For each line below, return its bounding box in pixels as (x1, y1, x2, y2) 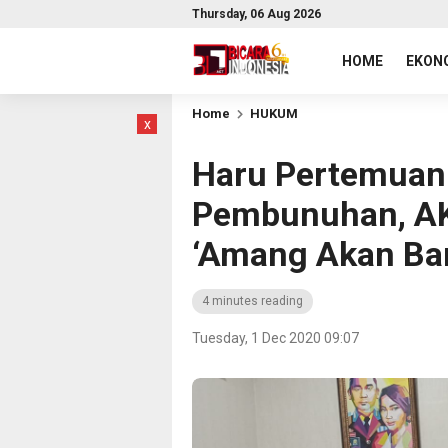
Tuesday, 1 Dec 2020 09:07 (192, 330, 359, 346)
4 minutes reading (202, 294, 303, 308)
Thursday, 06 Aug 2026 (192, 7, 321, 21)
